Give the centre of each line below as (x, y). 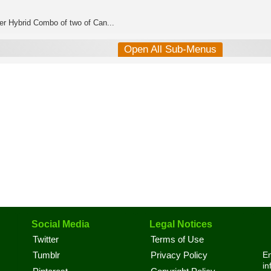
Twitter (46, 240)
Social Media (60, 224)
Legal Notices (181, 224)
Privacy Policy (179, 256)
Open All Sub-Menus (170, 49)
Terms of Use (177, 240)
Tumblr (46, 256)
